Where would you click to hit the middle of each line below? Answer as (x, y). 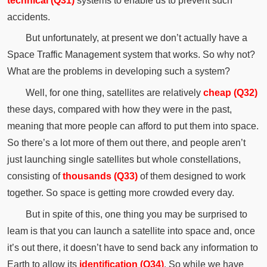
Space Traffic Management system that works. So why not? (131, 55)
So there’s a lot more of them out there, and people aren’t (126, 143)
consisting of (35, 176)
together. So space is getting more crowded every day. (120, 193)
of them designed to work (191, 176)
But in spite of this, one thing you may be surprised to (136, 214)
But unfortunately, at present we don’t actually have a (136, 38)
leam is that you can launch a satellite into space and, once (131, 231)
